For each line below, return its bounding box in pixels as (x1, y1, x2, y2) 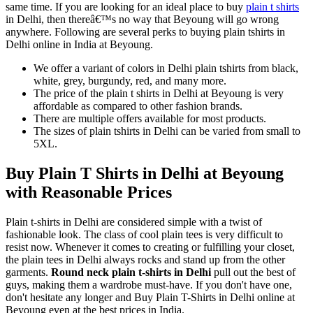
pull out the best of (211, 266, 296, 279)
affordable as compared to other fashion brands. (34, 100, 242, 112)
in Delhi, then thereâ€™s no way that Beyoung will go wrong (6, 13, 279, 26)
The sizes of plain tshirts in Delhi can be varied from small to (34, 125, 300, 138)
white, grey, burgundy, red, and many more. (34, 75, 226, 87)
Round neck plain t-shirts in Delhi (51, 266, 211, 279)
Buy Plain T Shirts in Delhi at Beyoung (6, 164, 284, 183)
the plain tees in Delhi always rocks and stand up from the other (6, 254, 285, 266)
